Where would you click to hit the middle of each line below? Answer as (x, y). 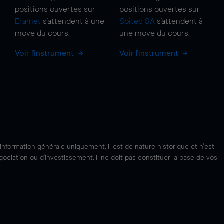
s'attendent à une (72, 21)
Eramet (28, 21)
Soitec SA (137, 21)
